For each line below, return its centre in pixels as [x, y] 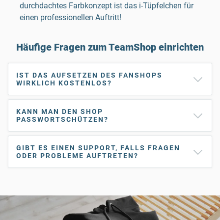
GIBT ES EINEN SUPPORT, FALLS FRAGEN [98, 148]
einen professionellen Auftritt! [70, 18]
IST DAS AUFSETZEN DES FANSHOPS [89, 75]
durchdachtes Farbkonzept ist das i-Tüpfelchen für [107, 6]
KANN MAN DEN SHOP [60, 112]
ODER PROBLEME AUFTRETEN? [77, 156]
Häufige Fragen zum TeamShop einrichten [110, 47]
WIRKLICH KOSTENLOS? [64, 83]
